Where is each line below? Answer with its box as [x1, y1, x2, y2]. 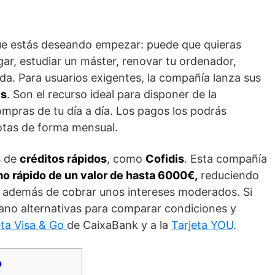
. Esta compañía [184, 152, 267, 165]
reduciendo [198, 168, 259, 182]
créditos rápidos [20, 152, 107, 165]
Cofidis [145, 152, 184, 165]
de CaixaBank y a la [67, 218, 171, 231]
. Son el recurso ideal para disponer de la [7, 87, 217, 101]
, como [107, 152, 145, 165]
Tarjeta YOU [171, 218, 233, 231]
